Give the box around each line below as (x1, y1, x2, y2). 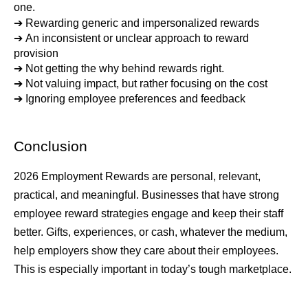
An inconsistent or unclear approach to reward (25, 32, 249, 44)
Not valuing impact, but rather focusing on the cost (25, 77, 267, 89)
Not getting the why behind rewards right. (25, 62, 224, 74)
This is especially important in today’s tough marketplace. (14, 263, 291, 275)
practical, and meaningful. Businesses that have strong (14, 188, 279, 201)
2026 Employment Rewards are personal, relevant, (14, 170, 261, 182)
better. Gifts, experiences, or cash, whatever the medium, (14, 225, 287, 238)
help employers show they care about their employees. (14, 244, 278, 256)
